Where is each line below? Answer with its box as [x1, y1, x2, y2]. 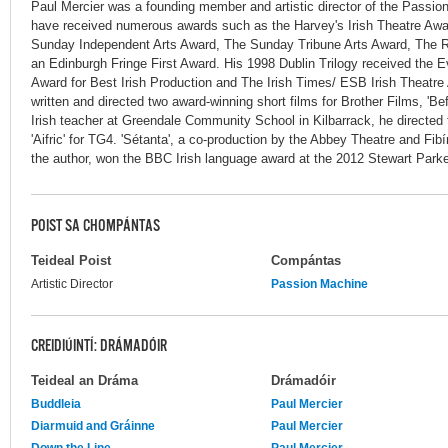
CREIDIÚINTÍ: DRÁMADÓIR [31, 337, 167, 358]
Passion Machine [271, 276, 368, 291]
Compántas [271, 252, 341, 268]
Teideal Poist [31, 252, 111, 268]
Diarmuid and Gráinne [31, 418, 155, 433]
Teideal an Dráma [31, 372, 138, 388]
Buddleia [31, 396, 81, 411]
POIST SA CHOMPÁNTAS [31, 217, 160, 238]
